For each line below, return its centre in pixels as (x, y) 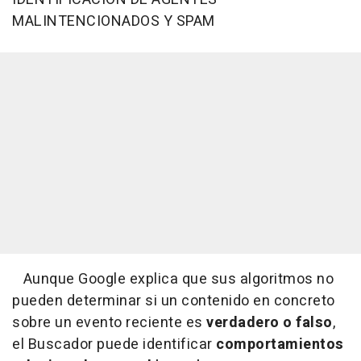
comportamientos (280, 345)
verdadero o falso (270, 323)
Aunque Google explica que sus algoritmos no (173, 280)
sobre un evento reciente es (109, 323)
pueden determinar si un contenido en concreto (174, 301)
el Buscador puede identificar (114, 345)
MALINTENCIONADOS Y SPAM (114, 22)
